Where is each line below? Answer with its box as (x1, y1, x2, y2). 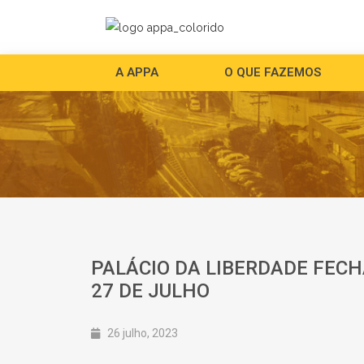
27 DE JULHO (91, 279, 210, 302)
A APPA (115, 65, 158, 80)
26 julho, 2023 (107, 327, 178, 340)
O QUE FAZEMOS (223, 65, 321, 80)
